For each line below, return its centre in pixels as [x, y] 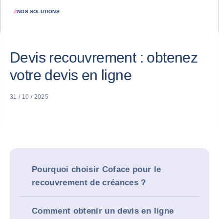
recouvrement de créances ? [89, 183]
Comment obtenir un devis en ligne [103, 211]
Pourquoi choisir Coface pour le [97, 169]
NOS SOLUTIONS [38, 11]
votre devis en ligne [71, 75]
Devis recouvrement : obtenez [104, 57]
